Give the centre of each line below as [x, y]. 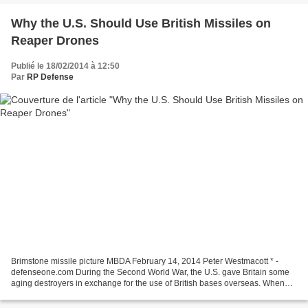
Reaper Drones [55, 41]
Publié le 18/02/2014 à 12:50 [65, 66]
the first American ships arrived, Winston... [89, 294]
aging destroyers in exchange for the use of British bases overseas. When [148, 283]
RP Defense [50, 77]
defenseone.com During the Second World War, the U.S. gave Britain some [150, 272]
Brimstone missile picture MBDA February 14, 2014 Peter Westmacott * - [145, 261]
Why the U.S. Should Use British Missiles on [141, 24]
